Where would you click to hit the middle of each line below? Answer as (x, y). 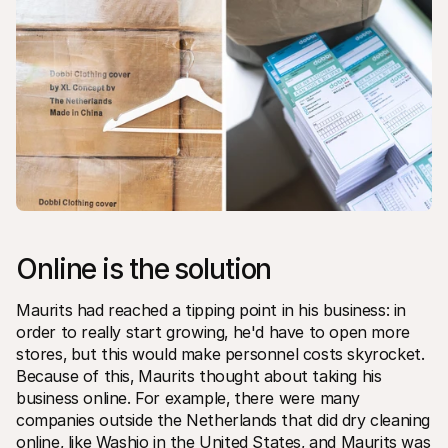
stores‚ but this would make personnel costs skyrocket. (220, 353)
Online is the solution (144, 268)
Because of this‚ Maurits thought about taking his (199, 375)
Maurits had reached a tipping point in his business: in (211, 309)
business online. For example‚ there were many (188, 397)
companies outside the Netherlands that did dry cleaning (223, 419)
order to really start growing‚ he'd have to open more (213, 331)
